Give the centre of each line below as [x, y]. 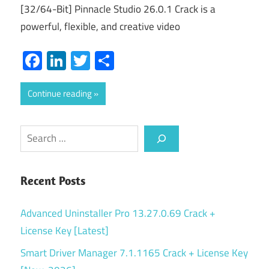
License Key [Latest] [65, 230]
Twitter [119, 60]
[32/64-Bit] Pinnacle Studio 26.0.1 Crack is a [118, 9]
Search [35, 133]
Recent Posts [53, 180]
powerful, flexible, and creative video [100, 27]
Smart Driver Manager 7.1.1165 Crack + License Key [134, 252]
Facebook [80, 60]
